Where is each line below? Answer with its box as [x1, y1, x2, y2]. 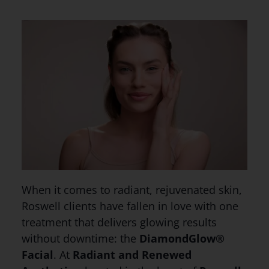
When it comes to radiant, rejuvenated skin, [21, 183, 242, 198]
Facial [21, 247, 53, 262]
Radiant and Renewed [72, 247, 192, 262]
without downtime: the [21, 231, 139, 246]
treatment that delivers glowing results [21, 215, 217, 230]
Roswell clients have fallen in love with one [21, 199, 238, 214]
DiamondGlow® [139, 231, 225, 246]
